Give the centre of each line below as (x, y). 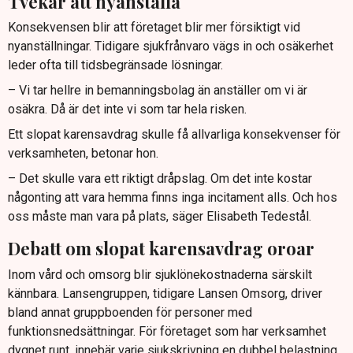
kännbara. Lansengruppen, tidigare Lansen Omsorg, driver (165, 293)
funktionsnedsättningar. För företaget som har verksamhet (167, 331)
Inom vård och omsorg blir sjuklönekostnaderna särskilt (160, 274)
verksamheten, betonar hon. (83, 154)
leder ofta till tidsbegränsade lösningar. (115, 65)
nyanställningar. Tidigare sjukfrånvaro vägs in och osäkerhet (171, 46)
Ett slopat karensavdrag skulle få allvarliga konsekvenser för (174, 135)
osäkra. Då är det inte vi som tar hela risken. (127, 110)
